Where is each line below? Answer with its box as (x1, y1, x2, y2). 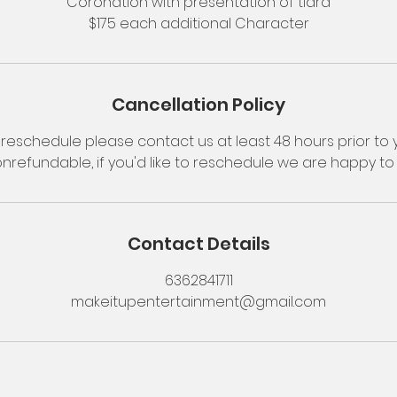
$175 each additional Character (88, 13, 309, 34)
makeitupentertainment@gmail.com (71, 292, 326, 312)
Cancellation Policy (112, 92, 285, 117)
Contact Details (127, 231, 270, 256)
